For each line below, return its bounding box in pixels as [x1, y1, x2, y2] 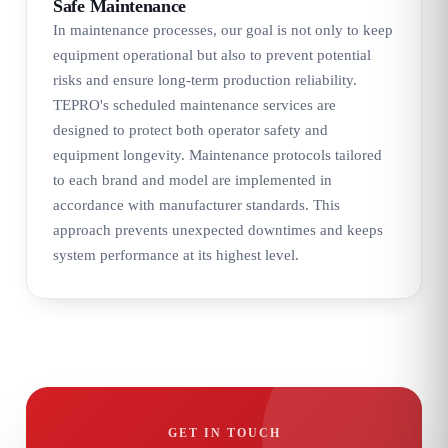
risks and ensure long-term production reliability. [53, 71, 357, 88]
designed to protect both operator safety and [53, 121, 328, 138]
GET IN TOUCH [167, 425, 281, 440]
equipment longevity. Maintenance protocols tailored [53, 146, 382, 163]
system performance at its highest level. [53, 246, 299, 263]
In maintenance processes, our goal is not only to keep [53, 21, 393, 38]
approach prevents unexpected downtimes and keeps [53, 221, 383, 238]
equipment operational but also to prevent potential [53, 46, 371, 63]
